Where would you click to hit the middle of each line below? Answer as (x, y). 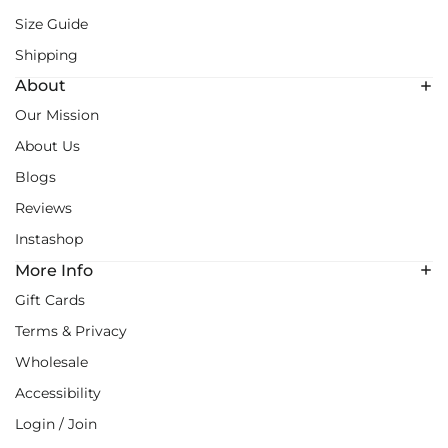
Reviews (43, 208)
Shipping (46, 55)
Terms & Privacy (71, 330)
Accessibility (58, 392)
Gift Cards (50, 299)
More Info (54, 270)
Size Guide (51, 24)
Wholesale (51, 361)
